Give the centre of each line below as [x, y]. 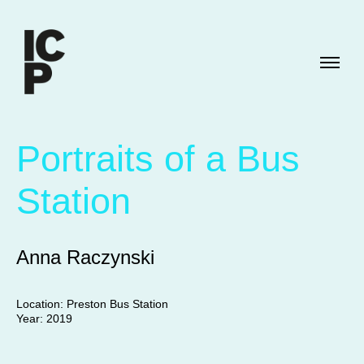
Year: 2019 [44, 318]
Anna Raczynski [85, 257]
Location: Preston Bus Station [92, 304]
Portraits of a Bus [158, 159]
